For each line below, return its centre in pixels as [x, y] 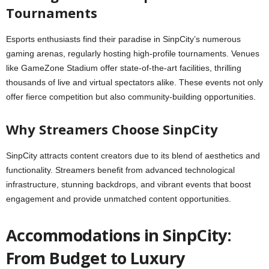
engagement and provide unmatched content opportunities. [119, 199]
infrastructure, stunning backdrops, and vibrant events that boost [128, 184]
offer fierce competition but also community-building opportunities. [131, 97]
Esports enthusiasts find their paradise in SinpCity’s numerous [123, 39]
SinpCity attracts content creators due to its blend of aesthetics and [133, 156]
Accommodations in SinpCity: [119, 235]
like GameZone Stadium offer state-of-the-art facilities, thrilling [124, 68]
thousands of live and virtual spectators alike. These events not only [134, 82]
